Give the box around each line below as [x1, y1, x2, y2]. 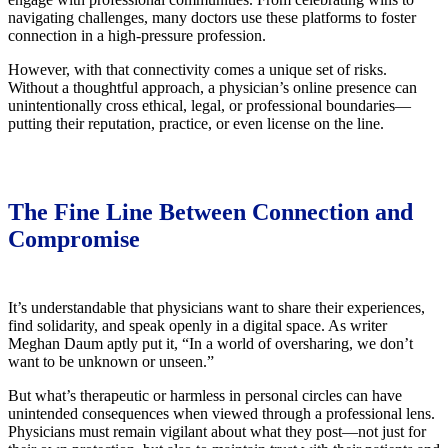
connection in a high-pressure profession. [8, 26, 266, 44]
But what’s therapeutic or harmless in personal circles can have [8, 386, 402, 404]
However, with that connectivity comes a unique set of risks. [8, 60, 387, 78]
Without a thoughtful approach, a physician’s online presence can [8, 78, 417, 96]
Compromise [8, 225, 140, 252]
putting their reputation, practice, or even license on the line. [8, 114, 384, 132]
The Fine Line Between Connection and [8, 198, 413, 225]
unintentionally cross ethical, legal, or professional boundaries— [8, 96, 411, 114]
